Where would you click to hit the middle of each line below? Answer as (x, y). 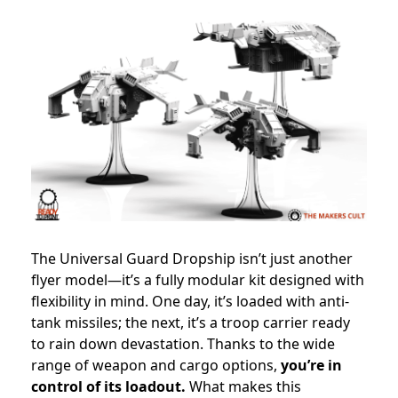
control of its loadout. (108, 386)
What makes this (243, 386)
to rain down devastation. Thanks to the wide (183, 343)
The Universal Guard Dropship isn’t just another (192, 258)
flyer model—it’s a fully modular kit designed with (198, 279)
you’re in (311, 365)
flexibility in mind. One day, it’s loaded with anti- (190, 301)
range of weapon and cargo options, (156, 365)
